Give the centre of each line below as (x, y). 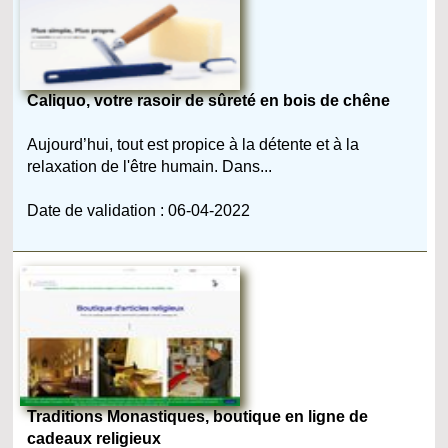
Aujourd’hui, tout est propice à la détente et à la (193, 144)
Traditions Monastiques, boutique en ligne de (198, 416)
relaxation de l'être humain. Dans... (150, 166)
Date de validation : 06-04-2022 (139, 210)
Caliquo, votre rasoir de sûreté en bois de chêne (209, 100)
